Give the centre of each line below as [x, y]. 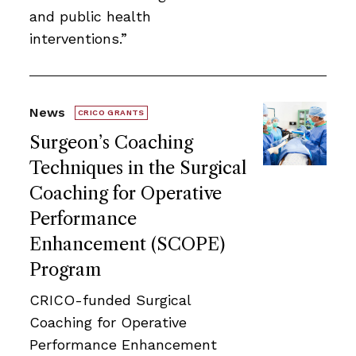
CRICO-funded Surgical [110, 300]
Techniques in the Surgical [138, 168]
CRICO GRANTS [111, 112]
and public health [90, 16]
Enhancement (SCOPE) [127, 244]
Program [66, 269]
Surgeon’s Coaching [111, 142]
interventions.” [78, 38]
